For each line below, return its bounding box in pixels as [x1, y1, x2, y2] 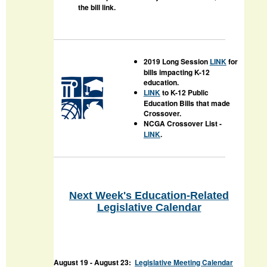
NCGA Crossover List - [143, 118, 222, 129]
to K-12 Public [160, 87, 209, 98]
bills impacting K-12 [143, 67, 210, 77]
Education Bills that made [143, 98, 230, 108]
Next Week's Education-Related [69, 189, 229, 201]
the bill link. [77, 2, 116, 13]
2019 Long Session [143, 56, 210, 67]
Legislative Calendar [97, 201, 201, 213]
